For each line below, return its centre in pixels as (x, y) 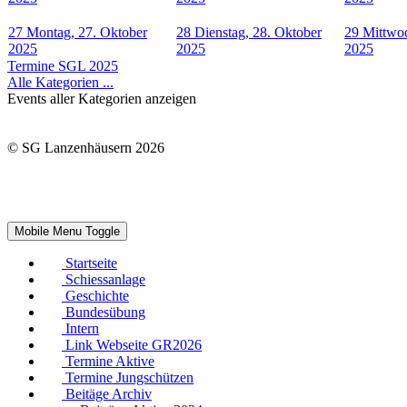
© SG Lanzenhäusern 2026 (86, 147)
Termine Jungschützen (129, 377)
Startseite (91, 263)
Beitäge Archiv (109, 393)
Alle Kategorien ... (60, 82)
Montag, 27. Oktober (87, 32)
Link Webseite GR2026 (134, 344)
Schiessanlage (105, 279)
